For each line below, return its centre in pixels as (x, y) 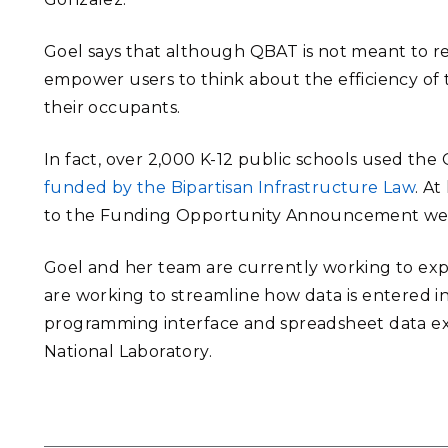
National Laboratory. (128, 351)
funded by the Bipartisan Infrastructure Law (230, 187)
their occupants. (112, 107)
